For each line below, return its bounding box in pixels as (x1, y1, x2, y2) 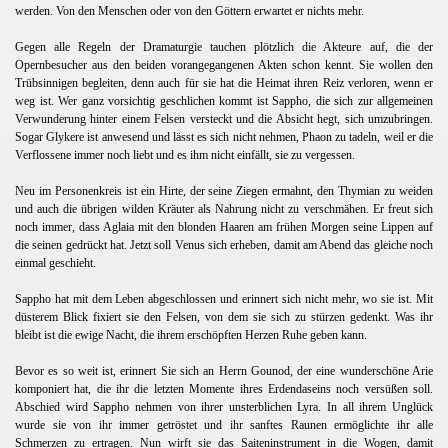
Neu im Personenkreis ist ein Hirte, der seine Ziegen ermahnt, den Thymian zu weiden (15, 183, 433, 198)
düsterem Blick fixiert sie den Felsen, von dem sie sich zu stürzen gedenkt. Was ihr (15, 309, 433, 324)
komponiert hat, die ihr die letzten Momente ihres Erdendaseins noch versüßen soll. (15, 381, 433, 396)
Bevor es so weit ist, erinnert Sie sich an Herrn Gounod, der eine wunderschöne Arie (15, 363, 433, 378)
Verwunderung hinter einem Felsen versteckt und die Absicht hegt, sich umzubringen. (15, 111, 433, 126)
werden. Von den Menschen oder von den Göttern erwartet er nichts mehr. (15, 3, 367, 18)
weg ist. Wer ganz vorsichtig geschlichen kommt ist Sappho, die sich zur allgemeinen (15, 93, 433, 108)
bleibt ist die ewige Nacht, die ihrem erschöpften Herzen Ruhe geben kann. (15, 327, 370, 342)
